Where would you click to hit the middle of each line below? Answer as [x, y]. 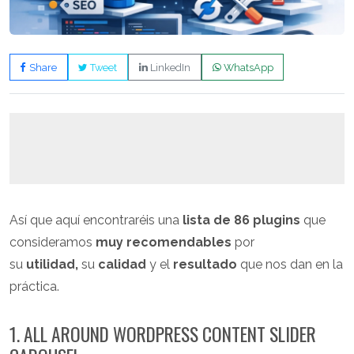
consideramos [53, 243]
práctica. [34, 287]
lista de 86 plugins [241, 220]
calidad [122, 265]
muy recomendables [164, 243]
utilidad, [52, 265]
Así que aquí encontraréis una [96, 220]
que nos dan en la [290, 265]
